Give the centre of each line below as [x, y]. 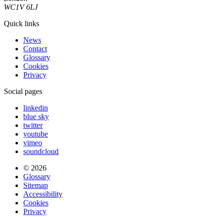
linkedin [36, 108]
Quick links [22, 23]
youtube [36, 134]
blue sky [36, 116]
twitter [33, 125]
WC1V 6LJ [21, 7]
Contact [35, 48]
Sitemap [36, 185]
